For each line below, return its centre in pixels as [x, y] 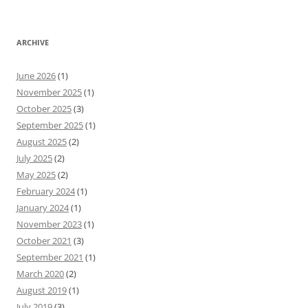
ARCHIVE [33, 42]
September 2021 [50, 257]
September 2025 [50, 125]
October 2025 [44, 109]
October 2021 [44, 241]
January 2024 [43, 208]
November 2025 [49, 92]
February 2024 [46, 191]
